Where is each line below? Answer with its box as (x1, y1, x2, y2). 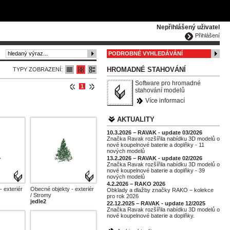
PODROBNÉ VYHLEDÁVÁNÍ (108, 50, 183, 56)
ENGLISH (105, 4, 130, 10)
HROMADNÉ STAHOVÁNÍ (107, 66, 186, 73)
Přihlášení (195, 32, 220, 39)
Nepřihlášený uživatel (157, 24, 220, 31)
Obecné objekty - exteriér (30, 186, 94, 192)
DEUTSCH (149, 4, 177, 10)
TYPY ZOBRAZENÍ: (13, 66, 63, 72)
